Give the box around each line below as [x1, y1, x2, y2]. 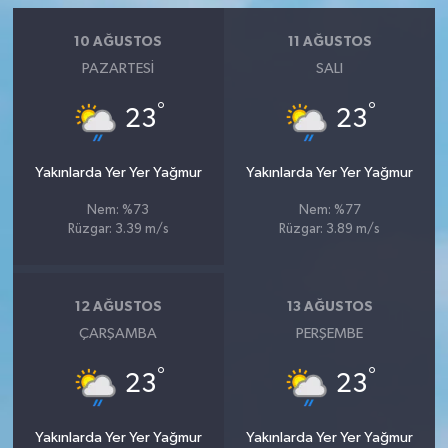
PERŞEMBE [296, 326, 364, 341]
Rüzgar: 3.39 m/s [67, 223, 169, 236]
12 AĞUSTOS [74, 299, 162, 314]
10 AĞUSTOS [74, 34, 163, 49]
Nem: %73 [87, 204, 150, 217]
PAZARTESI [82, 61, 155, 76]
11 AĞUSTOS [287, 34, 372, 49]
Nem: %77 [298, 204, 361, 217]
